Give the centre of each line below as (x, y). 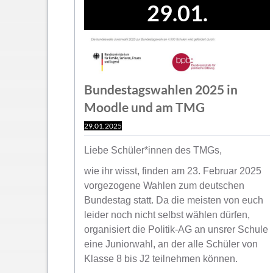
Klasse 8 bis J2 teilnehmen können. (161, 259)
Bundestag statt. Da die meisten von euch (174, 200)
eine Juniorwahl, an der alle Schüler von (171, 244)
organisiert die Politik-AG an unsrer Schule (176, 230)
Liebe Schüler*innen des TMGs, (153, 150)
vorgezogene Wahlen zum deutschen (164, 186)
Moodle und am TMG (144, 107)
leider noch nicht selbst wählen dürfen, (167, 215)
